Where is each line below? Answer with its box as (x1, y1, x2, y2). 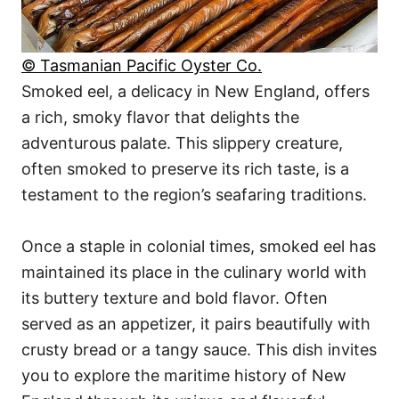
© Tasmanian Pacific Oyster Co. (21, 56, 262, 76)
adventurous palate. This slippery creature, (21, 134, 343, 153)
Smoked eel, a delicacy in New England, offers (21, 82, 370, 102)
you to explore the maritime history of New (21, 366, 346, 386)
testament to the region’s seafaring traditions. (21, 185, 367, 205)
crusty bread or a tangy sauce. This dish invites (21, 340, 377, 360)
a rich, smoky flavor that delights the (21, 108, 299, 127)
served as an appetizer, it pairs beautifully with (21, 314, 370, 334)
